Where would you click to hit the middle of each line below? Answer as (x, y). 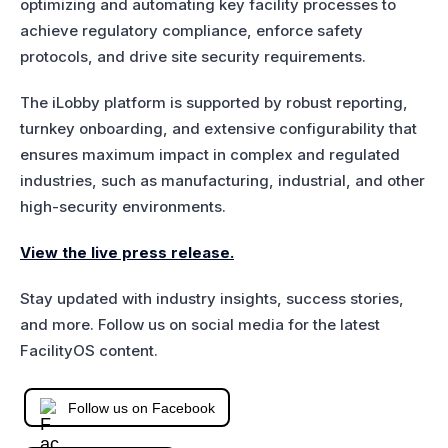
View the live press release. (127, 253)
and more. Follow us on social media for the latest (200, 325)
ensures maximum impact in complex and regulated (210, 155)
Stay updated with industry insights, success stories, (212, 299)
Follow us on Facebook (141, 407)
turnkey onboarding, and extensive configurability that (218, 129)
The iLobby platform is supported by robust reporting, (214, 103)
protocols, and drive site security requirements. (193, 57)
